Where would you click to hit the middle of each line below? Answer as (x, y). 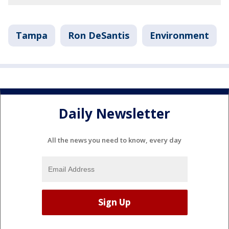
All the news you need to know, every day (114, 140)
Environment (179, 35)
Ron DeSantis (99, 35)
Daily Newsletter (114, 114)
